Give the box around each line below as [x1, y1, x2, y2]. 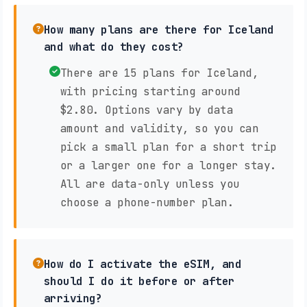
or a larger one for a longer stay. [60, 158, 277, 173]
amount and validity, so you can [60, 121, 258, 136]
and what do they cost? [43, 40, 184, 55]
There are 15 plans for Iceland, [60, 66, 258, 81]
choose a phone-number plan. [60, 195, 234, 210]
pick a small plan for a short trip [60, 140, 277, 155]
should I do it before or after [43, 274, 235, 289]
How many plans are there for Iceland [43, 23, 274, 38]
